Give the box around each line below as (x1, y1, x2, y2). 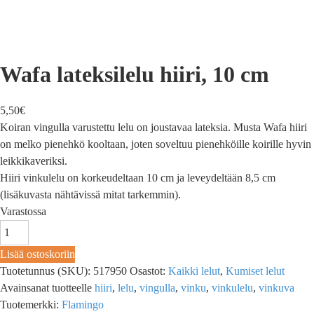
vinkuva (259, 282, 294, 294)
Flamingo (62, 299, 104, 311)
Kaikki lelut (168, 265, 220, 278)
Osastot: (130, 265, 168, 278)
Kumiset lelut (226, 265, 285, 278)
